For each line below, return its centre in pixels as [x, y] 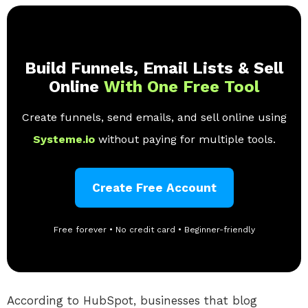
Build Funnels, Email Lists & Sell [154, 68]
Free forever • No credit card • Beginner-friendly [154, 229]
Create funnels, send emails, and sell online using [154, 117]
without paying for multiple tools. [187, 139]
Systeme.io [65, 139]
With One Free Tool [181, 86]
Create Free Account [154, 187]
